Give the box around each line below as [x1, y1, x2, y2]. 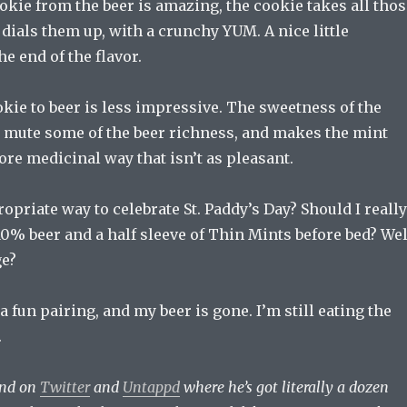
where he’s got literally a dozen [179, 378, 389, 397]
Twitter [39, 378, 90, 397]
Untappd [122, 378, 180, 397]
